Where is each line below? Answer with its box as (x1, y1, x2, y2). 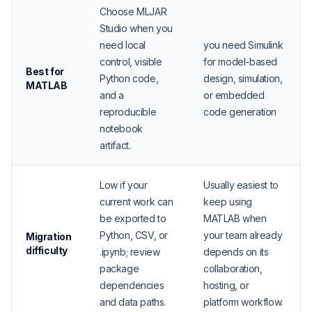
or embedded (203, 89, 265, 101)
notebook (100, 123, 143, 134)
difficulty (26, 244, 68, 256)
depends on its (203, 246, 269, 258)
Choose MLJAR (100, 6, 167, 17)
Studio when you (100, 22, 173, 34)
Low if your (100, 179, 148, 191)
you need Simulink (203, 39, 283, 51)
